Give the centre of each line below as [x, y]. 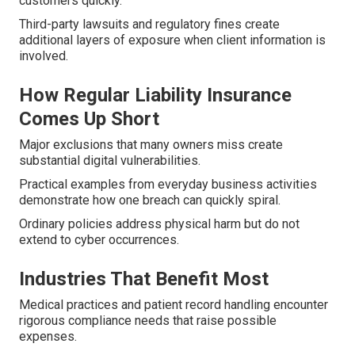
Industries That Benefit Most [144, 279]
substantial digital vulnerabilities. [110, 161]
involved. [44, 56]
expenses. [48, 337]
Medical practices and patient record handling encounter [174, 305]
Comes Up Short [89, 119]
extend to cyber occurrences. [99, 240]
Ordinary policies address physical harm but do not [159, 224]
